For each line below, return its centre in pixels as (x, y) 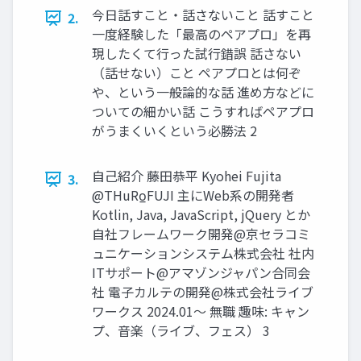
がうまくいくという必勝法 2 (174, 131)
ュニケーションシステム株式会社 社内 (203, 253)
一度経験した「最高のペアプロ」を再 (201, 34)
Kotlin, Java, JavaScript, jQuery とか (201, 215)
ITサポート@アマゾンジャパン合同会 (201, 273)
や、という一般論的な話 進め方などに (203, 92)
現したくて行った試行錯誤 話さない (197, 54)
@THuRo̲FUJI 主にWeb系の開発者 (193, 195)
